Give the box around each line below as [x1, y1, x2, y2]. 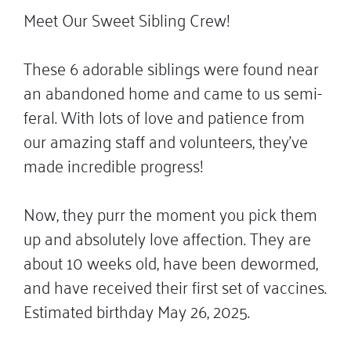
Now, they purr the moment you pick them [24, 197, 317, 228]
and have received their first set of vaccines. [24, 270, 327, 301]
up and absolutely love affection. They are [24, 221, 311, 252]
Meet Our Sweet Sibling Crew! [24, 2, 230, 34]
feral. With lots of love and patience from [24, 100, 305, 131]
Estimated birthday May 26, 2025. [24, 294, 250, 325]
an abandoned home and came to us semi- [24, 75, 322, 107]
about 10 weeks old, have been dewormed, [24, 245, 318, 277]
